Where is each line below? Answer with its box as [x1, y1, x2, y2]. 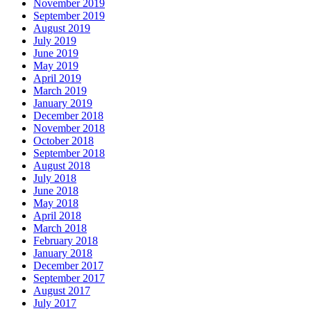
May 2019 [33, 60, 78, 72]
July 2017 [33, 297, 76, 310]
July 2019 [33, 35, 76, 47]
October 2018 [33, 135, 94, 147]
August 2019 [33, 22, 90, 35]
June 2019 [33, 47, 78, 60]
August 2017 [33, 285, 90, 297]
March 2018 [33, 222, 87, 235]
